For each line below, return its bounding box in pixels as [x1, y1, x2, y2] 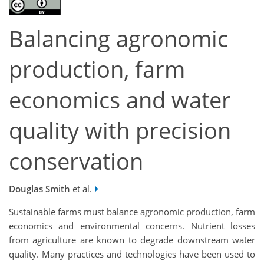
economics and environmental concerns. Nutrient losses [9, 219, 255, 232]
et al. [70, 182, 92, 194]
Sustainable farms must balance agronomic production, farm [9, 205, 255, 217]
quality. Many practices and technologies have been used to [9, 247, 255, 260]
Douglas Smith [9, 182, 70, 194]
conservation [9, 146, 143, 177]
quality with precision [9, 115, 231, 146]
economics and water [9, 85, 231, 115]
